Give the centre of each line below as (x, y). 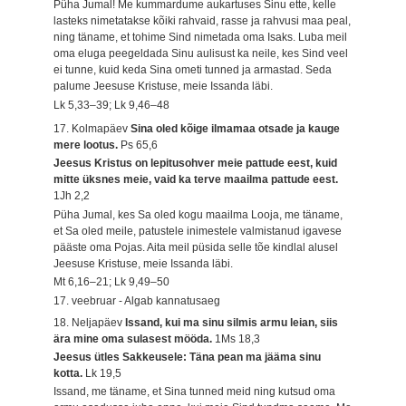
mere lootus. (87, 145)
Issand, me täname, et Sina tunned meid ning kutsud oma (195, 392)
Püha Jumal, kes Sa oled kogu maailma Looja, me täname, (198, 214)
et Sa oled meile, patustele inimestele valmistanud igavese (198, 231)
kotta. (70, 374)
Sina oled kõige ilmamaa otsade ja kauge (236, 129)
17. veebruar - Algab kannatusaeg (137, 300)
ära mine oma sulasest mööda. (135, 338)
